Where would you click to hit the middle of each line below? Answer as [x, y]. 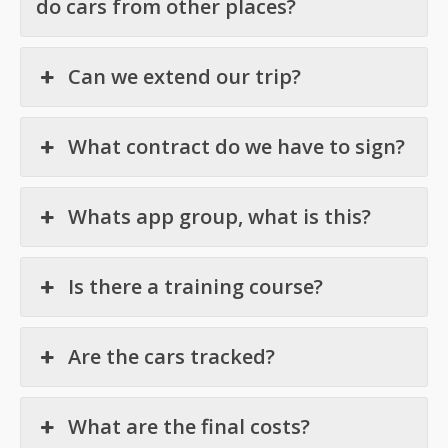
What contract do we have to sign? [237, 147]
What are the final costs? [189, 427]
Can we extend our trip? [185, 77]
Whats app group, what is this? [220, 217]
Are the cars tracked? [172, 357]
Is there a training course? [196, 287]
